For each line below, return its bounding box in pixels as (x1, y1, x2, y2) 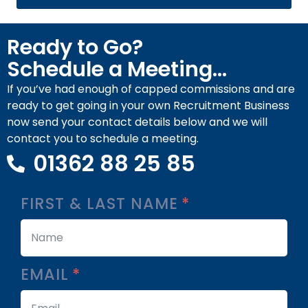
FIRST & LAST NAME (21, 192, 183, 215)
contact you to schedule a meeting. (7, 131, 199, 147)
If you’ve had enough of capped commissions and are (7, 81, 295, 98)
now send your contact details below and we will (7, 114, 267, 131)
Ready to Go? (7, 32, 143, 63)
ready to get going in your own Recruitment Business (7, 98, 289, 114)
